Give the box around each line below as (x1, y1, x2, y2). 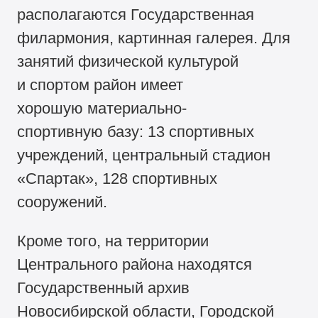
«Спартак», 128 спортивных (17, 169, 218, 187)
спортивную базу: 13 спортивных (17, 122, 255, 141)
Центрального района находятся (17, 255, 253, 273)
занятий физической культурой (17, 52, 239, 70)
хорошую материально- (17, 99, 187, 117)
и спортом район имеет (17, 75, 184, 94)
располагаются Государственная (17, 5, 255, 23)
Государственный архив (17, 278, 190, 297)
